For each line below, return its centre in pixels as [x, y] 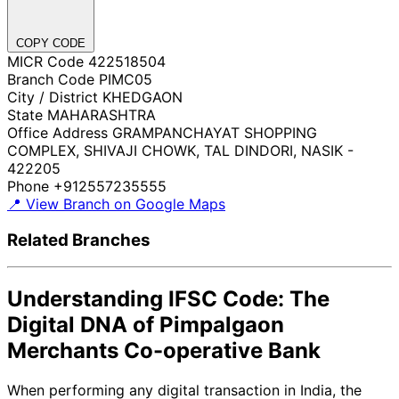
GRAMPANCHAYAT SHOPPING [215, 132]
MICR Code [45, 61]
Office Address [57, 132]
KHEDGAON [142, 97]
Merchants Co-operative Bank [164, 351]
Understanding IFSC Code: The [168, 299]
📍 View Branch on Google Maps [116, 204]
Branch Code [51, 79]
